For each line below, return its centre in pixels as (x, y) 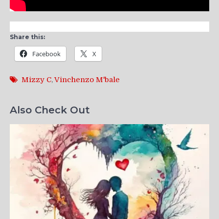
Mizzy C (36, 79)
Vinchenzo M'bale (87, 79)
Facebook (46, 54)
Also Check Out (50, 110)
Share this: (27, 37)
